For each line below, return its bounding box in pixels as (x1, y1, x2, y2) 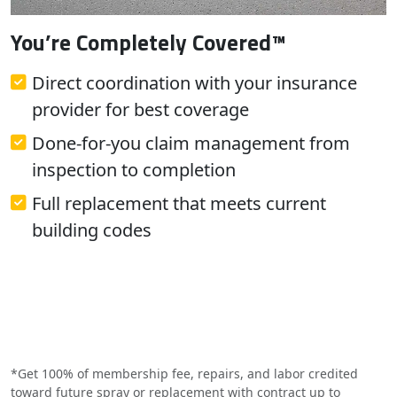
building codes (32, 218, 152, 242)
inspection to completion (32, 158, 236, 182)
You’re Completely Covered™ (11, 25, 286, 59)
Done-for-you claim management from (32, 131, 350, 155)
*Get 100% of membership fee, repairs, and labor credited (11, 365, 358, 382)
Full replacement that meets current (32, 191, 326, 215)
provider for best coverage (32, 97, 249, 121)
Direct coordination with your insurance (32, 71, 357, 95)
